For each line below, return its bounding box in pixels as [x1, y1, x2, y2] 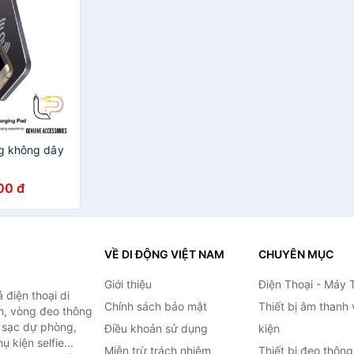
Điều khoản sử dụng [104, 322, 208, 335]
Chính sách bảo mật [104, 299, 207, 313]
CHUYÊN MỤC [258, 247, 333, 261]
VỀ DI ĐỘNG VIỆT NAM [104, 247, 224, 261]
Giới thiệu [104, 277, 152, 291]
